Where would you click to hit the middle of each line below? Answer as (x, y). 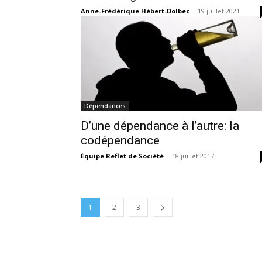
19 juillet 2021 (219, 11)
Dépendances (105, 106)
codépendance (120, 140)
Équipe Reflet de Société (122, 156)
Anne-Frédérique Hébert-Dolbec (135, 11)
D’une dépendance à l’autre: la (160, 125)
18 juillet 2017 (193, 156)
